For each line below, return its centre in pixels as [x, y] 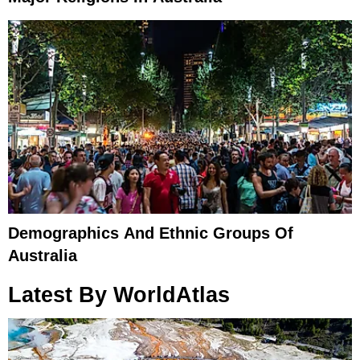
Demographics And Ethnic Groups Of [151, 233]
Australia [43, 255]
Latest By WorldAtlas [119, 295]
